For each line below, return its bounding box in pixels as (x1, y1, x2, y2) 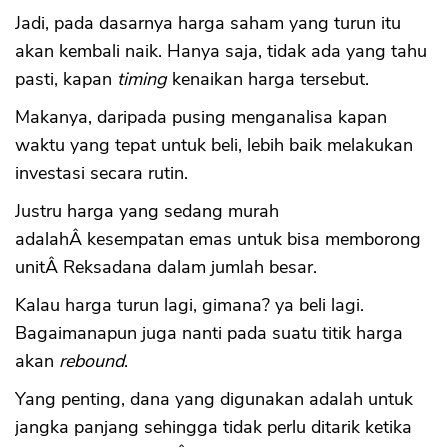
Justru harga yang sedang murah (15, 198, 279, 223)
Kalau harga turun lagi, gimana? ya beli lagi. (15, 292, 364, 317)
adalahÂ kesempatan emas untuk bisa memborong (15, 226, 421, 251)
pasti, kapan (15, 66, 117, 91)
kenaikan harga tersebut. (167, 66, 369, 91)
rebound (59, 348, 124, 373)
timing (117, 66, 167, 91)
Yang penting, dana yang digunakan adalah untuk (15, 386, 413, 411)
